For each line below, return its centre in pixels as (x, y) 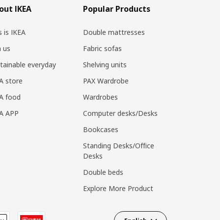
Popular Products (116, 9)
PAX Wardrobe (106, 81)
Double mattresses (114, 32)
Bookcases (100, 129)
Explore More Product (118, 188)
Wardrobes (100, 97)
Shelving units (105, 65)
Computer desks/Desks (120, 113)
